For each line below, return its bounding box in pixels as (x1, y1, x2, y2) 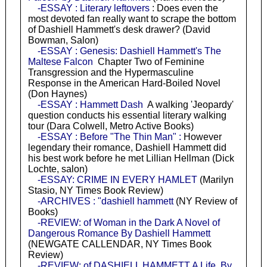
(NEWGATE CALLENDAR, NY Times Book (27, 238, 212, 249)
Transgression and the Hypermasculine (27, 67, 194, 77)
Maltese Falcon (27, 56, 93, 67)
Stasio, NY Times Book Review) (27, 185, 163, 195)
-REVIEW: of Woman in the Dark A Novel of (37, 217, 220, 228)
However (181, 131, 222, 142)
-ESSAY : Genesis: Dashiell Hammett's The (37, 45, 221, 56)
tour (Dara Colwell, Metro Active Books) (27, 120, 194, 131)
